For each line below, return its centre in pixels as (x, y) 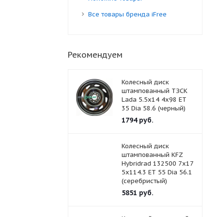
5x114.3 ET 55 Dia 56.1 (157, 172)
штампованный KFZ (152, 155)
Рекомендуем (95, 55)
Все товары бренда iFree (127, 14)
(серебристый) (144, 181)
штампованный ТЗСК (154, 91)
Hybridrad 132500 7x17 (157, 163)
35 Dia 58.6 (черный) (153, 108)
